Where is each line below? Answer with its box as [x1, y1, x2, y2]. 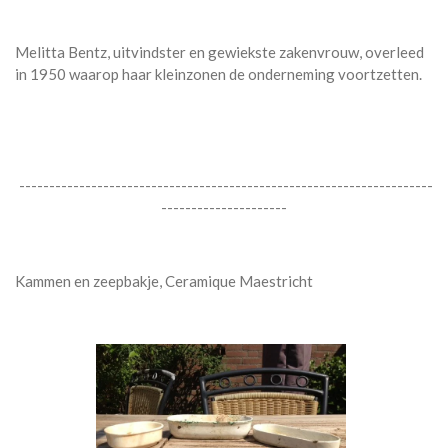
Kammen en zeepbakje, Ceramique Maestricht [15, 271, 313, 290]
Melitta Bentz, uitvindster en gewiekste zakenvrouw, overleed [15, 42, 424, 61]
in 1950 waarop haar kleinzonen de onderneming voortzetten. [15, 64, 422, 83]
